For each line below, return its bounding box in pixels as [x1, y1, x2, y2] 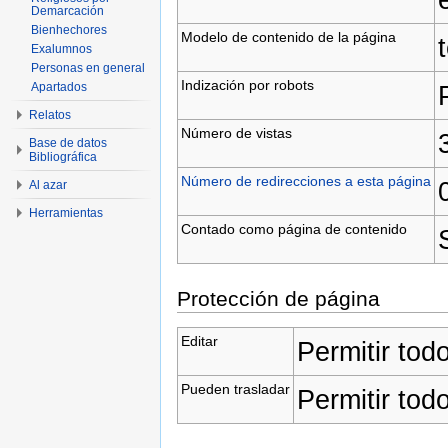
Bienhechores [31, 23, 107, 37]
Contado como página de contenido [180, 220, 407, 237]
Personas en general [31, 61, 145, 75]
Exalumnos [31, 42, 92, 56]
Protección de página [177, 286, 380, 310]
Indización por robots [180, 76, 314, 93]
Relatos [29, 108, 71, 122]
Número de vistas [180, 124, 292, 141]
